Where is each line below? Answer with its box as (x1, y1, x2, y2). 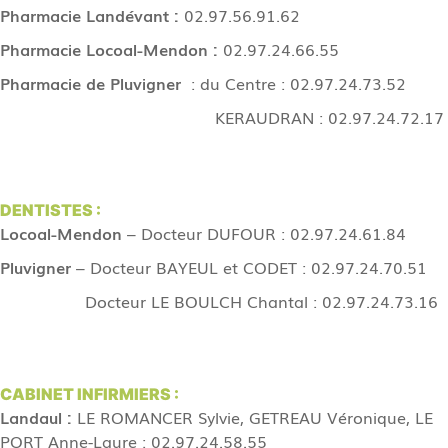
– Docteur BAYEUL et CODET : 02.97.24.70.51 (71, 255, 427, 279)
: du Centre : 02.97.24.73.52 (181, 71, 406, 95)
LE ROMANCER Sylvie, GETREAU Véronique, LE (72, 405, 433, 429)
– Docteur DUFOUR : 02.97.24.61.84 (122, 221, 406, 245)
